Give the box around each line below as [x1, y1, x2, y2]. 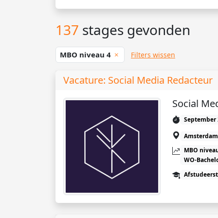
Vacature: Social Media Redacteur [63, 73, 213, 87]
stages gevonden [79, 20, 190, 39]
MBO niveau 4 [60, 50, 113, 60]
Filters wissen [131, 50, 175, 60]
